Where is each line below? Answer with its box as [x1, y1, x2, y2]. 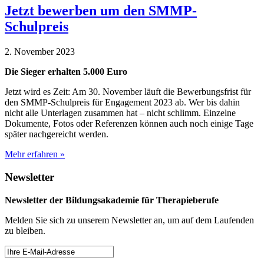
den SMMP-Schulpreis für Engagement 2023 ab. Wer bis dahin [5, 97, 240, 108]
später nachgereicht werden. [5, 129, 108, 140]
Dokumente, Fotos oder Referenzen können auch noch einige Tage [5, 118, 253, 129]
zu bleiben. [5, 225, 45, 236]
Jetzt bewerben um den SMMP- [5, 3, 197, 19]
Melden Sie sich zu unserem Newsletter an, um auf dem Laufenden [5, 214, 254, 225]
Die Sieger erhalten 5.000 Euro [5, 67, 127, 77]
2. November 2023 [5, 47, 75, 57]
